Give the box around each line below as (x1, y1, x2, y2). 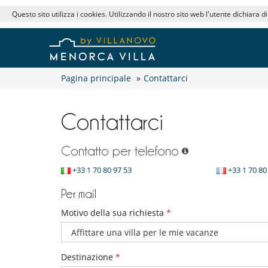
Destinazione (61, 251, 115, 263)
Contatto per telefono (61, 144, 179, 159)
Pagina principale (61, 72, 131, 84)
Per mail (61, 188, 96, 200)
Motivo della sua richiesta (61, 207, 166, 219)
